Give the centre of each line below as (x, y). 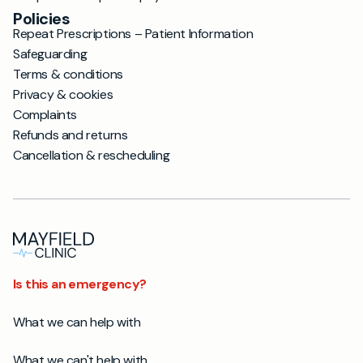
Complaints (45, 115)
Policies (41, 19)
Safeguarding (50, 54)
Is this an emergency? (80, 284)
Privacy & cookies (63, 94)
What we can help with (77, 322)
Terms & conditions (68, 74)
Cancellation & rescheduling (92, 155)
